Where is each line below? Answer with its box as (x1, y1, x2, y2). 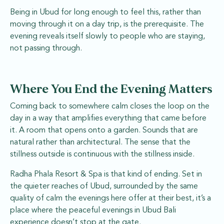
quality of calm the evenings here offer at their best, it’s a (10, 194, 211, 202)
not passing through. (10, 44, 82, 52)
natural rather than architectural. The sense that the (10, 138, 190, 146)
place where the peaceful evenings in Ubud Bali (10, 206, 176, 214)
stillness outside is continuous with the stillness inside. (10, 150, 194, 158)
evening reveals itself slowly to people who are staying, (10, 32, 205, 40)
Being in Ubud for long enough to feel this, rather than (10, 8, 201, 16)
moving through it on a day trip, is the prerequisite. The (10, 20, 204, 28)
